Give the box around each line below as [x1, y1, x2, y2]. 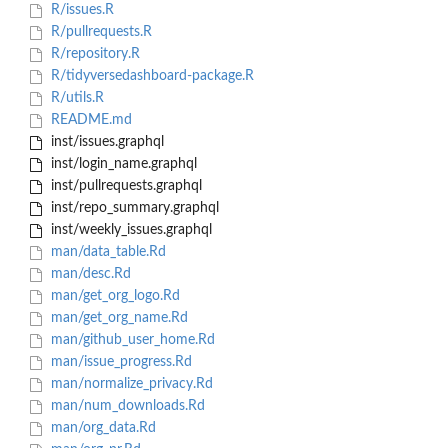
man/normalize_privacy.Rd [46, 377, 213, 392]
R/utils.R [46, 91, 104, 106]
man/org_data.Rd [46, 421, 156, 436]
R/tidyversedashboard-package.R [46, 69, 254, 84]
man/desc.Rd [46, 267, 131, 282]
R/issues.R [46, 3, 114, 18]
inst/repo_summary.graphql [46, 201, 219, 216]
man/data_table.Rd [46, 245, 166, 260]
